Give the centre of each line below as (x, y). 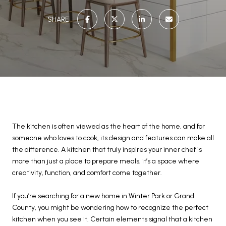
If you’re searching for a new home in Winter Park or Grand (103, 196)
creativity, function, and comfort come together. (87, 173)
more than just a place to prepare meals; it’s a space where (106, 161)
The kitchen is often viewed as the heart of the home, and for (108, 126)
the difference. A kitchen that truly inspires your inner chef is (107, 150)
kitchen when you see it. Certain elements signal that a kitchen (112, 219)
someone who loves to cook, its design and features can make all (113, 138)
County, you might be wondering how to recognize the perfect (110, 208)
